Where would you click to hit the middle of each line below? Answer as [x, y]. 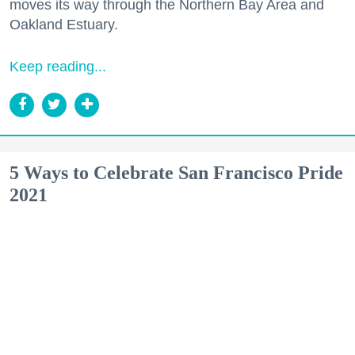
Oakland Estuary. [64, 24]
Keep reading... [58, 66]
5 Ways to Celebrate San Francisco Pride [176, 172]
